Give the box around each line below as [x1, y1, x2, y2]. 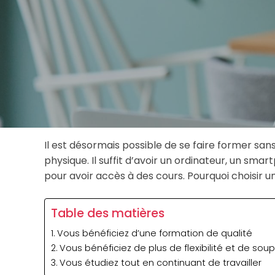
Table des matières [51, 204, 165, 222]
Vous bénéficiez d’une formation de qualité [56, 227, 252, 239]
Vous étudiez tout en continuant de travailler [59, 256, 261, 269]
